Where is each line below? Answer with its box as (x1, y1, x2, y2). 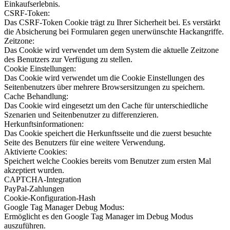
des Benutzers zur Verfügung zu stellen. (4, 55, 132, 64)
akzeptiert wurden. (4, 166, 64, 175)
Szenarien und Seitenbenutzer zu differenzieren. (4, 110, 159, 120)
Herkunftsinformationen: (4, 120, 84, 129)
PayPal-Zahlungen (4, 184, 64, 194)
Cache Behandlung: (4, 92, 68, 101)
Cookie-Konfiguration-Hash (4, 194, 95, 203)
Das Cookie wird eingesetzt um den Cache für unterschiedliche (4, 101, 208, 110)
